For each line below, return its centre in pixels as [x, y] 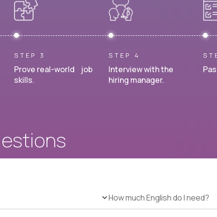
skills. [24, 80]
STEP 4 [124, 55]
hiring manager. [136, 80]
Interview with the [141, 69]
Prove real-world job [53, 69]
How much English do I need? [159, 198]
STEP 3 [30, 55]
